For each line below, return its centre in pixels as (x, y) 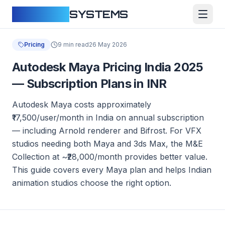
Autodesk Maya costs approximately (82, 104)
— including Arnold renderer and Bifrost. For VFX (107, 131)
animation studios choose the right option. (92, 183)
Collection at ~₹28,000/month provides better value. (110, 157)
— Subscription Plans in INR (89, 84)
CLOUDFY (41, 14)
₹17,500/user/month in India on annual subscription (108, 118)
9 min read (73, 44)
